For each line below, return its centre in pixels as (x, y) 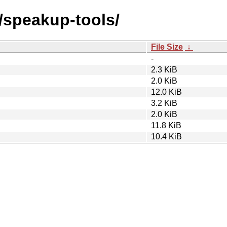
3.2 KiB (164, 103)
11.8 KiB (166, 125)
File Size (167, 47)
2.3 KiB (164, 69)
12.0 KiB (166, 92)
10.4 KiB (166, 136)
